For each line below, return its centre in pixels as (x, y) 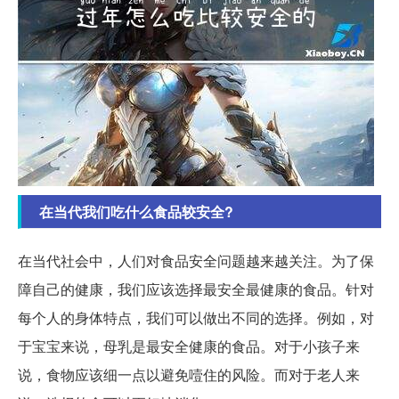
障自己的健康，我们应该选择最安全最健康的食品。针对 (196, 289)
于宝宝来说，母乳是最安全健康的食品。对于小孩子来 (189, 346)
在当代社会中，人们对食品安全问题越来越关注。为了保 (196, 261)
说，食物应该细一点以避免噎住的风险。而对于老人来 (189, 375)
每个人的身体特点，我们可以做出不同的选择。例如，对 (196, 318)
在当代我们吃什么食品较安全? (136, 212)
